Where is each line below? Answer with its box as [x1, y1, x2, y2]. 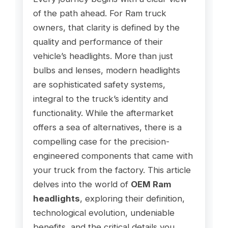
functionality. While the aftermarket [33, 107, 174, 118]
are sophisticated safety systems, [33, 79, 165, 90]
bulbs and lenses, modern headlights [33, 65, 180, 75]
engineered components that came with [33, 150, 193, 161]
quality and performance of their [33, 36, 163, 47]
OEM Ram [130, 179, 172, 189]
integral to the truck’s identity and [33, 93, 168, 104]
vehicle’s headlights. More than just [33, 50, 173, 61]
